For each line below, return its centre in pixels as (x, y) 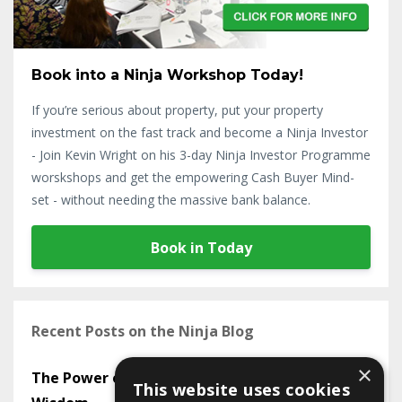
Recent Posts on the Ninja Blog (143, 332)
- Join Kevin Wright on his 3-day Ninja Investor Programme (201, 154)
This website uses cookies (241, 389)
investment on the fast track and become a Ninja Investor (200, 132)
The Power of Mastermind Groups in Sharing (192, 378)
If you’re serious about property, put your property (177, 109)
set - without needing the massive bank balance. (171, 199)
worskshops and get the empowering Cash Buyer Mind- (193, 177)
